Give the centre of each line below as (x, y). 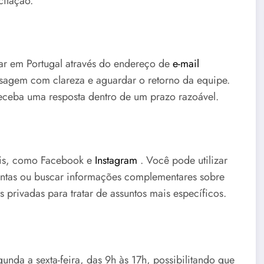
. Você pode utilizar (182, 160)
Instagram (116, 160)
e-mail (186, 64)
